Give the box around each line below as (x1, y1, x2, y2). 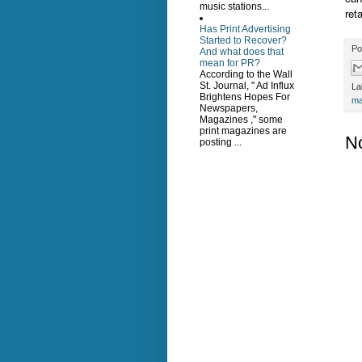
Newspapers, (200, 103, 258, 115)
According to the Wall (200, 69, 293, 81)
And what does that (200, 46, 284, 58)
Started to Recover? (200, 35, 287, 47)
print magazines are (200, 125, 287, 137)
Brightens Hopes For (200, 91, 290, 103)
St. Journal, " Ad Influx (200, 80, 294, 92)
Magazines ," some (200, 114, 283, 126)
